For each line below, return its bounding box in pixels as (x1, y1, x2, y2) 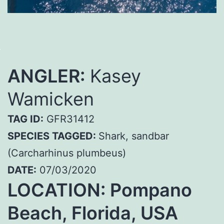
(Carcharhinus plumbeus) (7, 147, 126, 159)
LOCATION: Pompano (7, 179, 192, 201)
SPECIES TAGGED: (7, 130, 98, 142)
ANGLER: (7, 65, 85, 87)
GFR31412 (43, 113, 94, 125)
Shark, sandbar (98, 130, 169, 142)
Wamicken (7, 88, 94, 110)
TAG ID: (7, 113, 43, 125)
